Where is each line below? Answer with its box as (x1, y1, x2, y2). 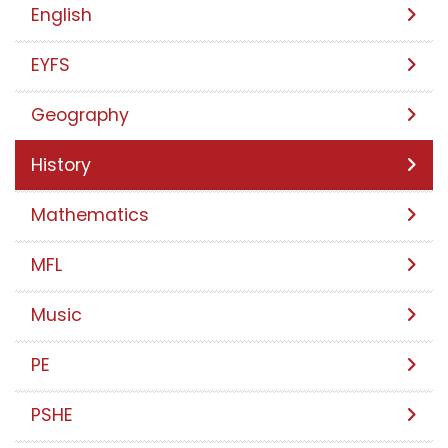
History (31, 153, 91, 178)
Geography (31, 103, 129, 128)
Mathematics (31, 203, 149, 228)
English (31, 3, 92, 28)
